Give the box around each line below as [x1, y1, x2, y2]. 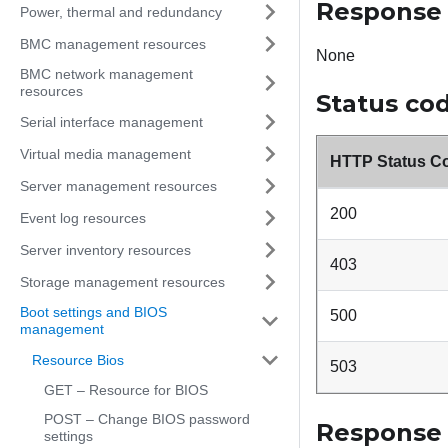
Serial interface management [20, 113, 203, 130]
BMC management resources [20, 35, 206, 52]
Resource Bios [32, 351, 124, 368]
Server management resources [20, 177, 217, 194]
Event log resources [20, 209, 146, 226]
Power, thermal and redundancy [20, 3, 222, 20]
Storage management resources [20, 273, 225, 290]
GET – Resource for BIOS [44, 382, 208, 398]
